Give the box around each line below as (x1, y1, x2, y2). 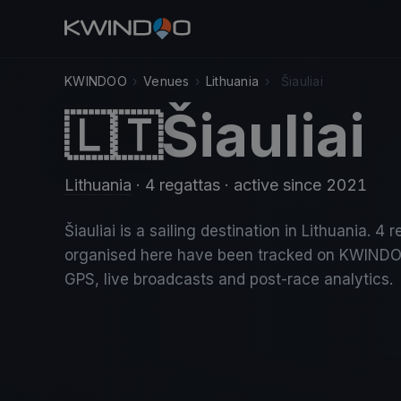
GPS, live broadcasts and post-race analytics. (64, 270, 393, 288)
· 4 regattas (132, 175, 220, 194)
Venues (143, 73, 190, 89)
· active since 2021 (220, 175, 367, 194)
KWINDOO (64, 73, 127, 89)
